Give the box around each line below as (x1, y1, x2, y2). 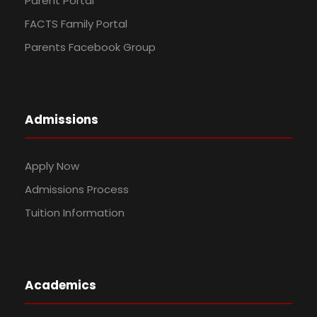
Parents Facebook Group (25, 40, 156, 55)
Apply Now (25, 158, 79, 174)
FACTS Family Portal (25, 16, 127, 32)
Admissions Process (25, 182, 129, 197)
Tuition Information (25, 205, 125, 221)
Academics (25, 277, 96, 294)
